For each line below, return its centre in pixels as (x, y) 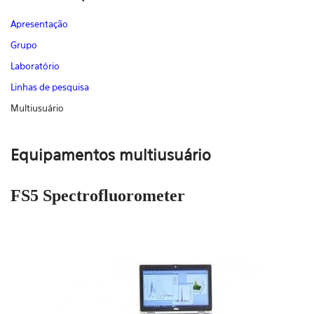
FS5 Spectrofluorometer (98, 195)
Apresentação (39, 24)
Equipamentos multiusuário (111, 155)
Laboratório (35, 66)
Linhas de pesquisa (50, 87)
